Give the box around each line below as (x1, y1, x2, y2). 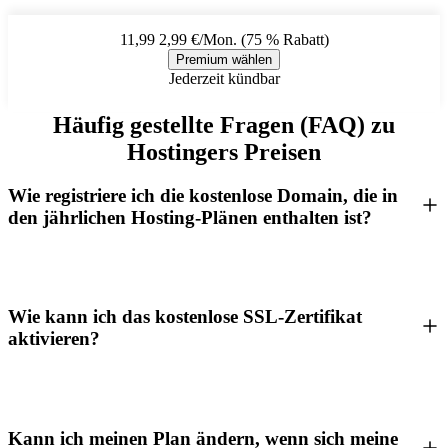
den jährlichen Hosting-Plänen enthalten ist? (8, 206, 372, 228)
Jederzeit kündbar (168, 70, 280, 88)
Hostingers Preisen (127, 139, 321, 166)
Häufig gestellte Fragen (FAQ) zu (53, 112, 395, 139)
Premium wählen (176, 52, 272, 68)
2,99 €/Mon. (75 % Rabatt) (154, 31, 329, 49)
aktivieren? (8, 328, 100, 350)
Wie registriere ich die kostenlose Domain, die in (8, 184, 398, 206)
